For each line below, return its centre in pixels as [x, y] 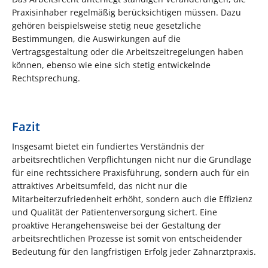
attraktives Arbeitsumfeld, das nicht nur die [100, 185]
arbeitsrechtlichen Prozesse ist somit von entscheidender [127, 238]
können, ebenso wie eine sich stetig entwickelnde [111, 65]
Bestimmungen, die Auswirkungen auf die [96, 38]
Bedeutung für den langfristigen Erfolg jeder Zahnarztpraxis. [134, 251]
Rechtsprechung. [46, 78]
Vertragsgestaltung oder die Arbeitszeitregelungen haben [128, 51]
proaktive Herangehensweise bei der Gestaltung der [117, 225]
